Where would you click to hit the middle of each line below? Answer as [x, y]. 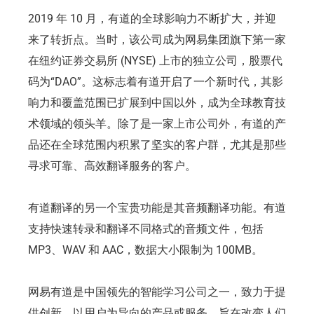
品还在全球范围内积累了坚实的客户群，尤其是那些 [157, 144]
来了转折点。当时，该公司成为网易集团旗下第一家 [157, 39]
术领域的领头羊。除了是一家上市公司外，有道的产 [157, 123]
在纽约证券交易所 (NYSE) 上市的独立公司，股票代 [155, 60]
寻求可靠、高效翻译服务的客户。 [112, 165]
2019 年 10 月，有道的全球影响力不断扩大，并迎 [152, 18]
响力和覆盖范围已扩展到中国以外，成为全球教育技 [157, 102]
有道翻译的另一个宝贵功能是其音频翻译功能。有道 [157, 207]
